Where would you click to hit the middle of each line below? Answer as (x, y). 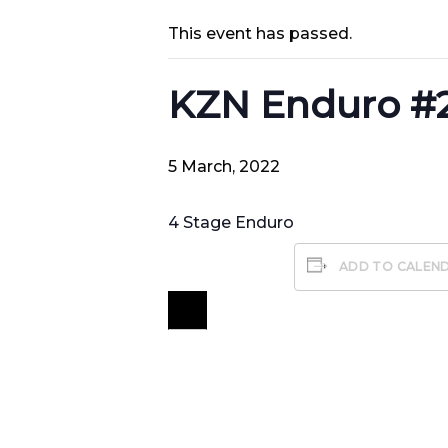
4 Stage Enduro (231, 222)
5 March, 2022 (224, 166)
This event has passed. (260, 33)
